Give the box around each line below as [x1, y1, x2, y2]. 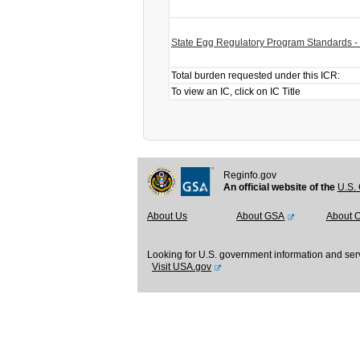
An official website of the [223, 182, 337, 193]
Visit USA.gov [152, 261, 211, 272]
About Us [147, 211, 187, 222]
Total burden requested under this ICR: [171, 70, 340, 81]
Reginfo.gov [223, 170, 276, 181]
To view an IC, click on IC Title [171, 86, 301, 97]
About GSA [236, 211, 285, 222]
